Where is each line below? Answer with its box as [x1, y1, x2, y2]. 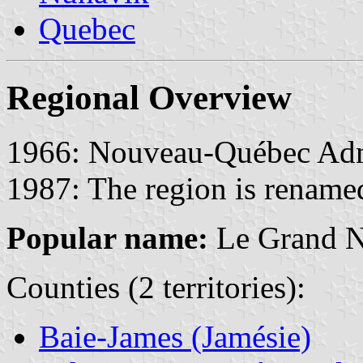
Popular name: [6, 220, 208, 255]
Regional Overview [6, 78, 292, 117]
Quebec [39, 11, 135, 46]
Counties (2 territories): [6, 269, 305, 305]
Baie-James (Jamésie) [39, 318, 311, 354]
